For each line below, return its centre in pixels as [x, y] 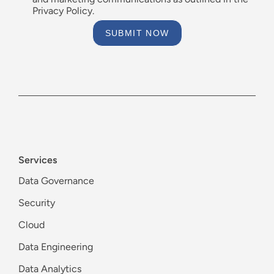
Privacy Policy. [63, 11]
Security [37, 203]
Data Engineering [56, 247]
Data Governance [56, 181]
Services [38, 160]
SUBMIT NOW [137, 33]
